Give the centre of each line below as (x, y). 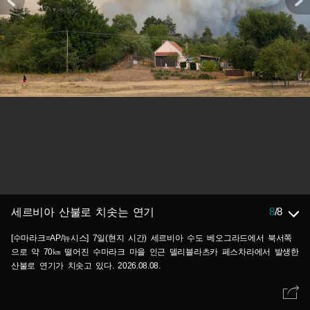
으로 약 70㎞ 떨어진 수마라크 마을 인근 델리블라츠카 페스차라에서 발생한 (155, 252)
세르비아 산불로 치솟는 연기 (83, 212)
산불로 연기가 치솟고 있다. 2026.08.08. (86, 266)
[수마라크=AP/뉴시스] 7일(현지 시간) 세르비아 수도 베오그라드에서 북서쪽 (152, 238)
